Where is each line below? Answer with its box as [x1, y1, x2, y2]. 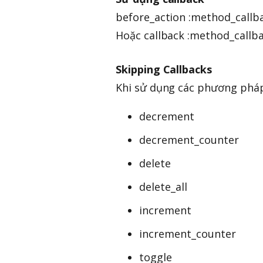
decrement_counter [139, 132, 239, 147]
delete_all [139, 179, 187, 194]
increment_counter [139, 226, 236, 241]
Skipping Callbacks [116, 62, 213, 76]
